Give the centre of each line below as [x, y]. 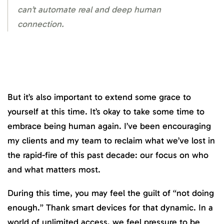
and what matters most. [54, 170]
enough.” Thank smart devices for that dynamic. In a [110, 207]
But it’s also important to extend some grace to [99, 97]
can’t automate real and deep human [89, 9]
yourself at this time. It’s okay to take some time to [106, 112]
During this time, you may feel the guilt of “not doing [111, 193]
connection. [41, 24]
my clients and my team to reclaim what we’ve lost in [111, 141]
